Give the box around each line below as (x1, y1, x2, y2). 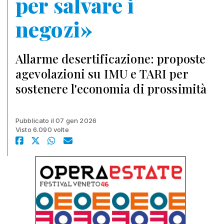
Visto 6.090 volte (15, 125, 69, 133)
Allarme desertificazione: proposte (15, 50, 206, 66)
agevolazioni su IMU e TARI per (15, 65, 188, 81)
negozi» (15, 15, 93, 43)
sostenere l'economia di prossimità (15, 80, 207, 96)
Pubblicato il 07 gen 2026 (15, 116, 96, 124)
